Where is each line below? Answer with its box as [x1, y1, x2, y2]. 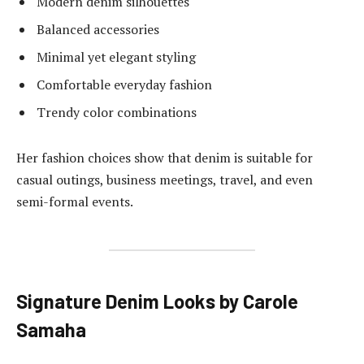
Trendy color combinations [37, 103, 197, 122]
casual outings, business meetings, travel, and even [16, 171, 313, 188]
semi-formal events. [16, 193, 133, 210]
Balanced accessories [37, 20, 159, 39]
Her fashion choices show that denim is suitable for [16, 149, 313, 167]
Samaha [16, 318, 86, 342]
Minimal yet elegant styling [37, 48, 196, 67]
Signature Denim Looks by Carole [16, 289, 298, 314]
